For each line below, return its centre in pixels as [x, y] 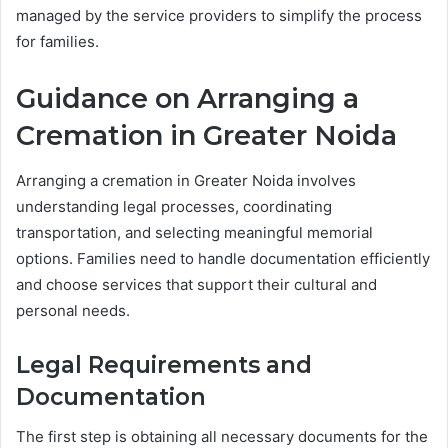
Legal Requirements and [164, 364]
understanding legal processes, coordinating [174, 206]
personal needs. [73, 310]
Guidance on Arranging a [187, 99]
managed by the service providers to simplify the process [219, 16]
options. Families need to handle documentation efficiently [223, 258]
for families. [57, 42]
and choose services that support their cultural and [196, 284]
